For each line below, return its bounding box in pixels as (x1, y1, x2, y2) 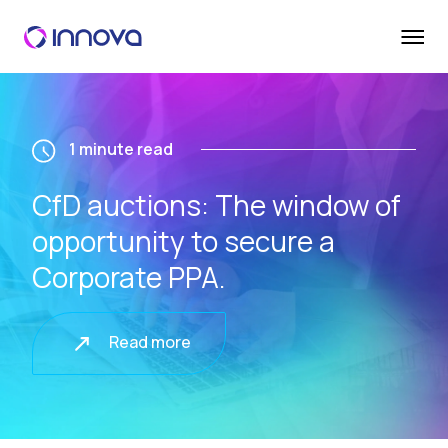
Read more (106, 330, 192, 353)
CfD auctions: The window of (32, 185, 401, 224)
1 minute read (68, 138, 173, 160)
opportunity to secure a (32, 221, 335, 260)
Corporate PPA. (32, 257, 226, 296)
